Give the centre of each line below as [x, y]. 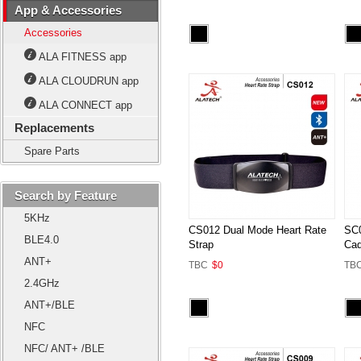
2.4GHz [42, 283]
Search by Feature [66, 195]
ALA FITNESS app [83, 57]
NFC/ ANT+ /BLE [64, 349]
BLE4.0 [41, 240]
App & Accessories [68, 10]
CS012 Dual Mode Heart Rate [257, 230]
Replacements [54, 128]
